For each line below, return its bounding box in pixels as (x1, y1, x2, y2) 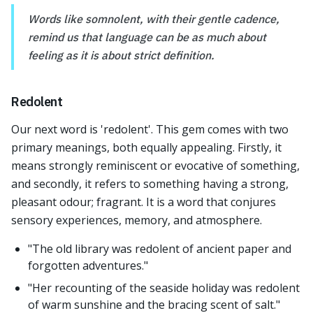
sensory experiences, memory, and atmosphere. (11, 212, 262, 228)
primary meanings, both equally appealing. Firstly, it (11, 140, 282, 155)
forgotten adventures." (28, 258, 148, 273)
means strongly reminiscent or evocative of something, (11, 158, 300, 173)
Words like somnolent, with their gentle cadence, (28, 12, 279, 26)
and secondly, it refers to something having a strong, (11, 176, 289, 191)
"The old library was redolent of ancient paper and (28, 241, 291, 256)
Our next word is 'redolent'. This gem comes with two (11, 122, 289, 137)
